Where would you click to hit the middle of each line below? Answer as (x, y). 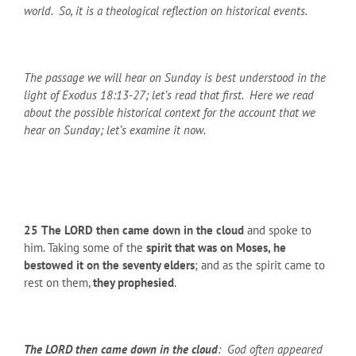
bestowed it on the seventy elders (109, 265)
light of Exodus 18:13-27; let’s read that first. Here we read (169, 95)
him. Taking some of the (85, 247)
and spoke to (278, 230)
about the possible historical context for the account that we (170, 112)
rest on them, (58, 282)
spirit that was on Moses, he (216, 247)
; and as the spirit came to (260, 265)
